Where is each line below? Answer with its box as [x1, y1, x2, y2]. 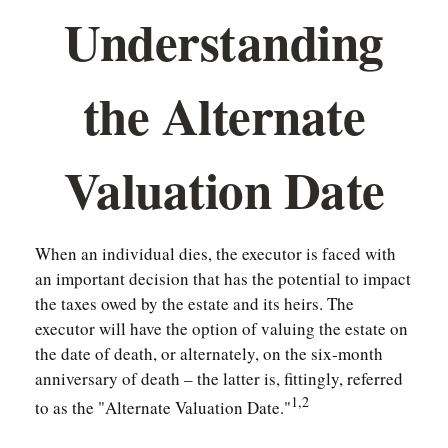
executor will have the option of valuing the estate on [35, 317, 408, 340]
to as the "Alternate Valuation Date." [35, 395, 291, 419]
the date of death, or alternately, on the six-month [35, 342, 383, 365]
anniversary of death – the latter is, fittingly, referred [35, 367, 403, 390]
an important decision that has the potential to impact [35, 267, 411, 290]
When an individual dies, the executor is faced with [35, 242, 396, 265]
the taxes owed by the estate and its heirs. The [35, 292, 354, 315]
